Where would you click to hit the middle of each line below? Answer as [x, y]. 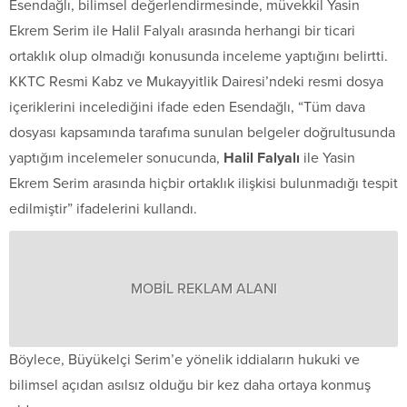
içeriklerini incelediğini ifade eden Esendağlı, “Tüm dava [187, 107]
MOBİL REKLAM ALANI [203, 288]
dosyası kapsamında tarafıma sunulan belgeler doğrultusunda [202, 132]
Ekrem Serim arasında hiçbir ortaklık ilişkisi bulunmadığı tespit [203, 183]
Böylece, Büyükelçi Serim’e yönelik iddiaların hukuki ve [184, 359]
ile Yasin [328, 158]
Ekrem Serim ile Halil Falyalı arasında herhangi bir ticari [182, 30]
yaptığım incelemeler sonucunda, [116, 158]
